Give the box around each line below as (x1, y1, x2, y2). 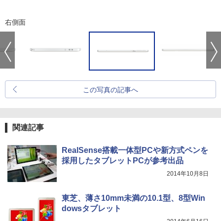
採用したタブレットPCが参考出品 (62, 156, 184, 165)
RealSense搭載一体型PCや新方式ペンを (62, 146, 208, 155)
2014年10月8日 (167, 170, 209, 178)
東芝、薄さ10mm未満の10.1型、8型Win (62, 194, 205, 203)
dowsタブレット (62, 204, 121, 213)
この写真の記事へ (83, 86, 138, 94)
